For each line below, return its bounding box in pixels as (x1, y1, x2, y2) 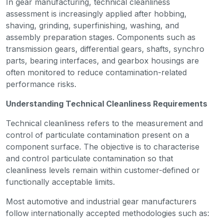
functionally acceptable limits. (6, 177, 115, 187)
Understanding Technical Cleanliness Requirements (6, 99, 207, 109)
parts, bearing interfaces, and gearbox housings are (6, 56, 199, 66)
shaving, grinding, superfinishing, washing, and (6, 21, 179, 31)
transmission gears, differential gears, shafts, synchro (6, 44, 204, 54)
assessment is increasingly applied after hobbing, (6, 9, 187, 19)
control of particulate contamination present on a (6, 130, 189, 140)
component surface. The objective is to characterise (6, 142, 199, 152)
